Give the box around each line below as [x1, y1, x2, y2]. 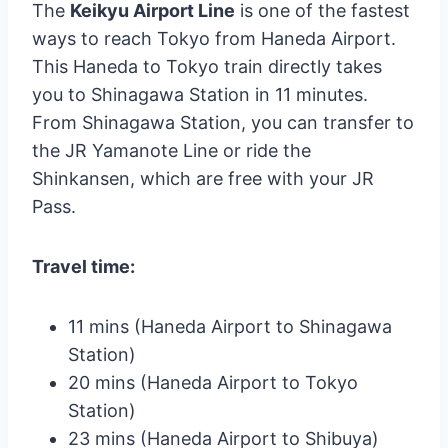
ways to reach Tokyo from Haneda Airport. [32, 28, 396, 50]
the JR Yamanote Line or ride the [32, 140, 311, 162]
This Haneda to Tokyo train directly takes [32, 56, 382, 78]
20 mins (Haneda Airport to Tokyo [68, 372, 358, 394]
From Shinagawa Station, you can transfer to [32, 112, 414, 134]
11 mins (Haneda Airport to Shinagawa [68, 316, 392, 338]
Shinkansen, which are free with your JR [32, 168, 374, 190]
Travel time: [32, 256, 135, 278]
